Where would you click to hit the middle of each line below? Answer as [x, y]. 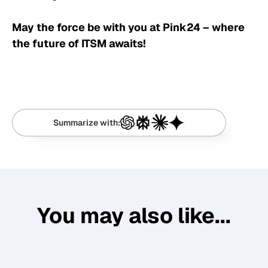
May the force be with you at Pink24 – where [128, 28]
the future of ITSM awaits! [79, 44]
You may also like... [134, 216]
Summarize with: [87, 123]
